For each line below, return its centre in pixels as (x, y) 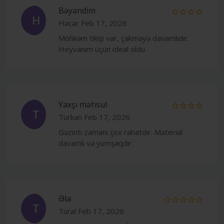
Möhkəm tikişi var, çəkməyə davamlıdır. (124, 38)
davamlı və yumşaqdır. (96, 143)
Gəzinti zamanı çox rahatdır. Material (120, 132)
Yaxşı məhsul (83, 104)
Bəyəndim (77, 10)
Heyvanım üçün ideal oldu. (102, 49)
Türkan (70, 117)
